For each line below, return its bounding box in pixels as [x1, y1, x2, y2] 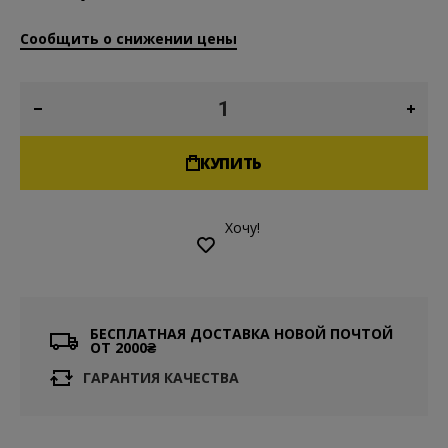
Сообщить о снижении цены [20, 29, 237, 48]
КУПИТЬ [200, 153, 262, 173]
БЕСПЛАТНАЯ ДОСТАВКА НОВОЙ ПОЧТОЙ [90, 324, 393, 343]
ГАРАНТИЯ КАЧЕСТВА [83, 368, 239, 387]
